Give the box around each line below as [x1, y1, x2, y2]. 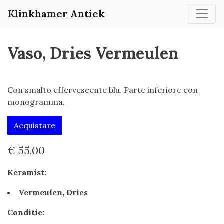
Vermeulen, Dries [18, 187, 88, 197]
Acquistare [14, 120, 55, 130]
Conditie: [7, 207, 44, 217]
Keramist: [7, 167, 46, 177]
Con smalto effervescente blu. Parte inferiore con [7, 85, 198, 95]
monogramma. [7, 97, 65, 107]
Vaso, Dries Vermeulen [7, 43, 178, 63]
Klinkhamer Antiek [8, 7, 105, 20]
